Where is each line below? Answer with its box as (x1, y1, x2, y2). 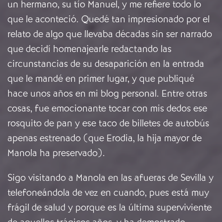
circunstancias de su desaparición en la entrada (7, 57, 204, 70)
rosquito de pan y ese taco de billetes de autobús (7, 117, 209, 130)
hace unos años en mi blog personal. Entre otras (7, 87, 207, 100)
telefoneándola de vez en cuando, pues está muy (7, 186, 209, 199)
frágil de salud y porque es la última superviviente (7, 201, 212, 214)
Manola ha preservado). (7, 147, 108, 160)
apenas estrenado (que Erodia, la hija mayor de (7, 132, 202, 145)
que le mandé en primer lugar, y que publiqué (7, 72, 194, 85)
